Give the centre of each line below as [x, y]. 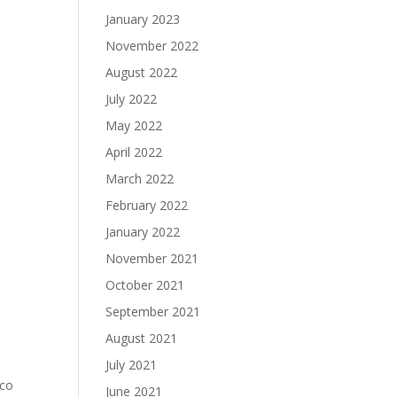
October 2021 [145, 285]
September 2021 [153, 311]
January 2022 [143, 232]
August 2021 [142, 338]
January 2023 [143, 19]
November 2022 [152, 46]
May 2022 [134, 125]
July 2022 [132, 99]
